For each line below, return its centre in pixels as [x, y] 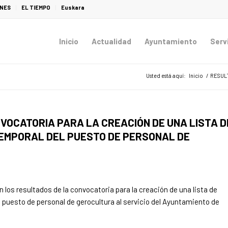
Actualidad [112, 41]
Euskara [73, 7]
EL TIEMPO [36, 7]
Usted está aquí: [166, 76]
